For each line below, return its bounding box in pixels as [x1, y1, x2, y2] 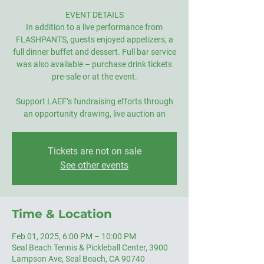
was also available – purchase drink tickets [16, 60, 172, 69]
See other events [60, 160, 128, 171]
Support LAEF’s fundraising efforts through [15, 97, 173, 106]
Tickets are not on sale [47, 146, 141, 157]
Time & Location [12, 207, 112, 221]
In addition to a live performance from [26, 22, 163, 32]
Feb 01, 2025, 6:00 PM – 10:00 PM [12, 232, 136, 241]
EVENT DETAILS [65, 10, 124, 19]
